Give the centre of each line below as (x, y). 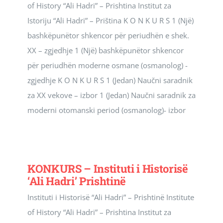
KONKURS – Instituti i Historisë (108, 168)
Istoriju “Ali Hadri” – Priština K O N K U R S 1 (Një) (111, 20)
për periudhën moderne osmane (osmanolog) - (108, 65)
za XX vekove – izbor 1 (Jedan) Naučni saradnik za (111, 95)
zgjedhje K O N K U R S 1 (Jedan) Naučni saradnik (110, 80)
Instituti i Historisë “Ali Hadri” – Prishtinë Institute (111, 197)
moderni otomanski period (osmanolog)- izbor (107, 110)
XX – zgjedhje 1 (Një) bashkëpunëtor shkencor (106, 50)
